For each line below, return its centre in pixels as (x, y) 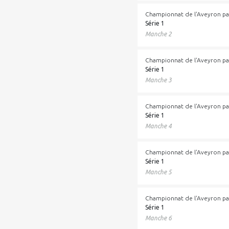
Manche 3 (159, 80)
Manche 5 (159, 172)
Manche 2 (159, 34)
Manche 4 (159, 126)
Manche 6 (159, 218)
